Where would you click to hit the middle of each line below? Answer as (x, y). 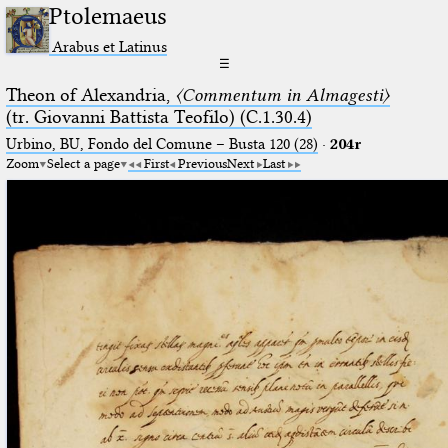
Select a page (83, 162)
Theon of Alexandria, (90, 94)
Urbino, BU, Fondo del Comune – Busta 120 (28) (161, 143)
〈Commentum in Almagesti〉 (282, 94)
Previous (202, 162)
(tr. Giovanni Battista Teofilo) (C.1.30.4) (158, 116)
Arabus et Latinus (110, 46)
